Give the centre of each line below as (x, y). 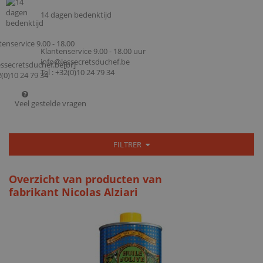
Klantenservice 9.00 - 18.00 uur (93, 51)
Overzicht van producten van (85, 179)
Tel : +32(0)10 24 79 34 (77, 72)
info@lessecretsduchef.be (85, 61)
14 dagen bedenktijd (76, 14)
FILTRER (129, 144)
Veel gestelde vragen (50, 103)
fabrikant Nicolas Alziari (73, 192)
